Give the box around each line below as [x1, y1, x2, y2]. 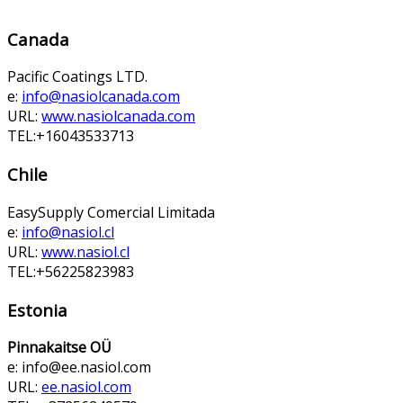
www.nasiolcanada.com [41, 106, 195, 127]
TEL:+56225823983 [7, 261, 134, 282]
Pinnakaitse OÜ [7, 337, 112, 358]
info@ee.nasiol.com [22, 357, 151, 378]
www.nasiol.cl [41, 241, 130, 262]
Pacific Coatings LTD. [7, 67, 148, 87]
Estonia [7, 298, 67, 321]
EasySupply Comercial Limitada [7, 201, 215, 222]
